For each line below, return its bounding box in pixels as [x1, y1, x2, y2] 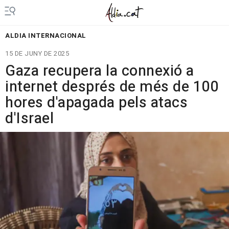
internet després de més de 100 [5, 76, 218, 98]
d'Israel [5, 108, 54, 129]
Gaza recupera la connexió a [5, 60, 194, 82]
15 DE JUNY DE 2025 [5, 49, 69, 58]
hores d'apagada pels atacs [5, 92, 188, 113]
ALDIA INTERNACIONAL [5, 31, 86, 40]
